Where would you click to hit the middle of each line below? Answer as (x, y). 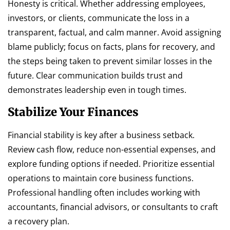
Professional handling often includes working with (104, 192)
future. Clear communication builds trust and (95, 75)
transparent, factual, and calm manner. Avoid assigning (114, 32)
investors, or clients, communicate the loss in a (99, 18)
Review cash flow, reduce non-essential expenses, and (112, 149)
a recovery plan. (39, 221)
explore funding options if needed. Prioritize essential (111, 164)
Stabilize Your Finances (73, 112)
